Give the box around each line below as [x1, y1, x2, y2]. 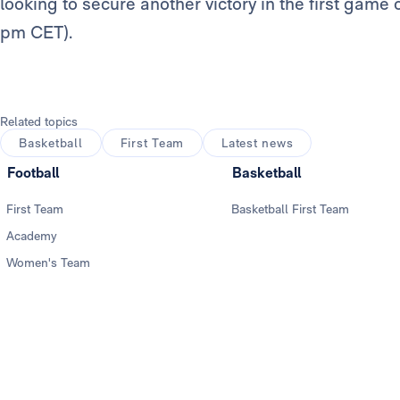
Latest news [221, 136, 294, 151]
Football [7, 164, 59, 182]
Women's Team [6, 255, 90, 271]
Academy [6, 229, 57, 244]
